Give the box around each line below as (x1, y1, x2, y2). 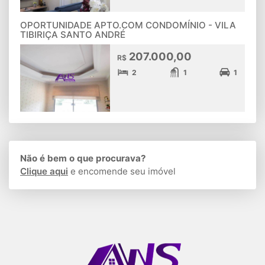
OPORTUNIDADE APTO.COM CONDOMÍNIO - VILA (20, 20, 236, 31)
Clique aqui (20, 166, 68, 177)
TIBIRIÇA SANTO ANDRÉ (20, 29, 125, 41)
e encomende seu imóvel (68, 166, 176, 177)
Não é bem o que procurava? (20, 153, 146, 164)
